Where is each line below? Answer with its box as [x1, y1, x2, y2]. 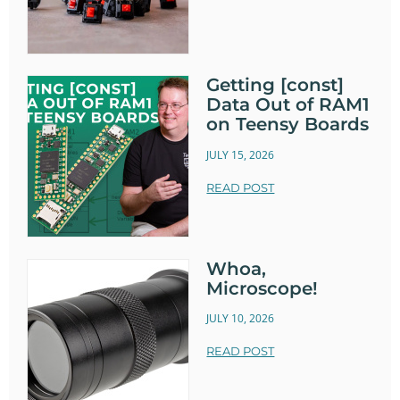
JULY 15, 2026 [206, 146, 275, 162]
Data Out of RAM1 [206, 94, 371, 116]
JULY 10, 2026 [206, 311, 275, 327]
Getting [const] [206, 74, 345, 96]
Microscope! [206, 277, 319, 299]
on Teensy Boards [206, 113, 370, 136]
